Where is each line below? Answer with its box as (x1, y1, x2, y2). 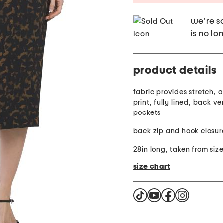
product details (133, 65, 217, 76)
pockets (133, 109, 161, 117)
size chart (133, 163, 170, 171)
